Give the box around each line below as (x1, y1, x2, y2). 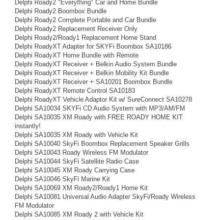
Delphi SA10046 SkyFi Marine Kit (15, 175, 110, 183)
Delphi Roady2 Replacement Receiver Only (15, 25, 137, 32)
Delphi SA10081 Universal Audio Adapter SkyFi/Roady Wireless (15, 193, 195, 200)
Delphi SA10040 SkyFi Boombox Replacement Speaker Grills (15, 140, 190, 147)
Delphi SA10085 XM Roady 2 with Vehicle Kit (15, 211, 143, 218)
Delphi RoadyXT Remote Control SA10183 (15, 87, 135, 94)
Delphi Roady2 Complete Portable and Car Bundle (15, 16, 156, 24)
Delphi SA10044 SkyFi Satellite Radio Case (15, 158, 139, 165)
